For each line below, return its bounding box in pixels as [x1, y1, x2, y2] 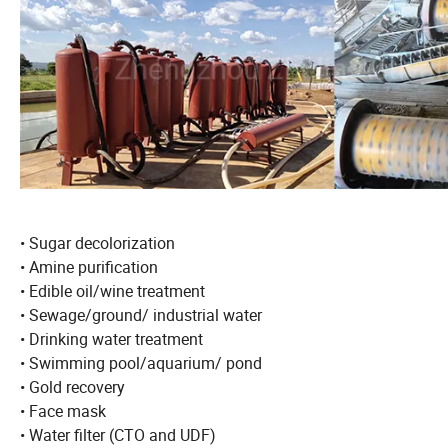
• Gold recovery [20, 375, 125, 398]
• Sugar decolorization [20, 231, 175, 254]
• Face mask [20, 399, 106, 422]
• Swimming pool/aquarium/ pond [20, 351, 262, 374]
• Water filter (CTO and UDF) [20, 423, 216, 446]
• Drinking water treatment [20, 327, 203, 350]
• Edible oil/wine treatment [20, 279, 205, 302]
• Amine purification [20, 255, 158, 278]
